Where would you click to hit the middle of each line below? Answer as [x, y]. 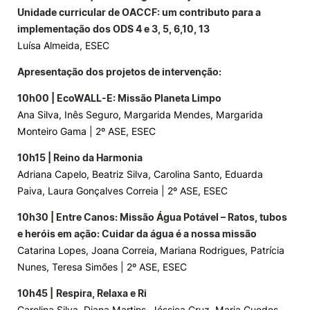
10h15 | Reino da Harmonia [80, 157]
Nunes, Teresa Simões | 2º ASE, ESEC [102, 267]
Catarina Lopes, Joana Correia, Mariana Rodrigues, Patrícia [151, 250]
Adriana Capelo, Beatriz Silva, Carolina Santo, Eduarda [140, 174]
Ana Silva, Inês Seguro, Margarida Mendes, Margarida [140, 115]
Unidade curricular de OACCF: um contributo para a [139, 12]
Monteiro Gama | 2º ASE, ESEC [86, 131]
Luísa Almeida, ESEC [63, 45]
